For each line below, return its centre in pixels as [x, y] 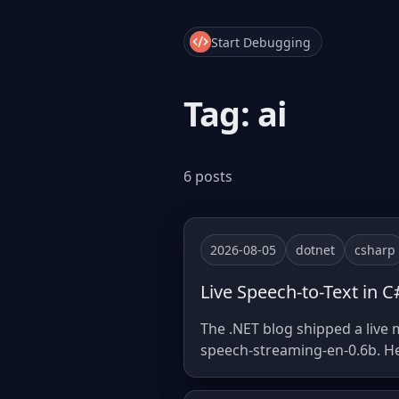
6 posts [208, 176]
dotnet [315, 250]
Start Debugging [261, 42]
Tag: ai [236, 113]
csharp [375, 250]
